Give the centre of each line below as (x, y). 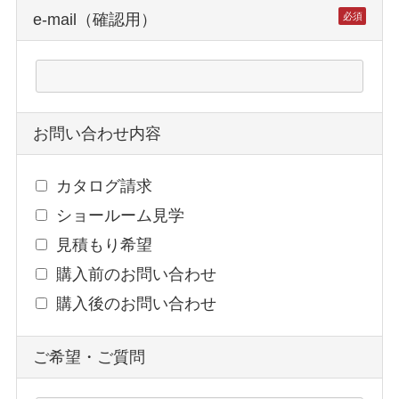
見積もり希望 (105, 245)
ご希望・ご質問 (89, 357)
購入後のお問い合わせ (137, 304)
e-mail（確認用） (94, 19)
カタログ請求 (105, 187)
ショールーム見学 (121, 216)
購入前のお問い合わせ (137, 275)
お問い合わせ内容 (97, 133)
